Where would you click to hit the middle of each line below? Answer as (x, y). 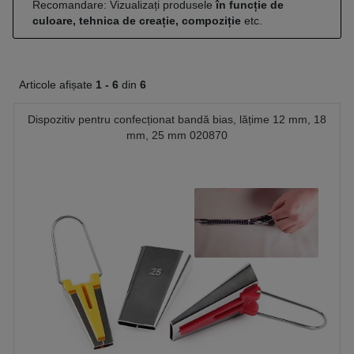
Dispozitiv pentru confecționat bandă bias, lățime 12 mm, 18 (177, 119)
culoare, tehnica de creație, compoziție (137, 21)
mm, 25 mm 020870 (177, 135)
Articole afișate (57, 85)
